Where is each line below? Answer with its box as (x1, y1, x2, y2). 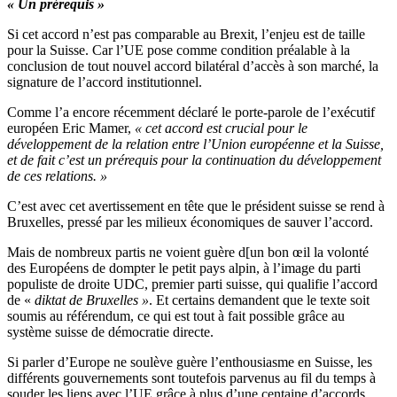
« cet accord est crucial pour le (135, 121, 307, 136)
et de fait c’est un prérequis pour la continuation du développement (7, 152, 381, 168)
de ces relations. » (7, 168, 107, 184)
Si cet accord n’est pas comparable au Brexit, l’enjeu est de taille (7, 27, 365, 43)
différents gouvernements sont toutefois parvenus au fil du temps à (7, 370, 376, 386)
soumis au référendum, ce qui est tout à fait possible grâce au (7, 308, 345, 324)
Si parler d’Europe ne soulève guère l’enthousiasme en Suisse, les (7, 354, 372, 370)
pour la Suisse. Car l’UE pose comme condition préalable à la (7, 43, 350, 58)
